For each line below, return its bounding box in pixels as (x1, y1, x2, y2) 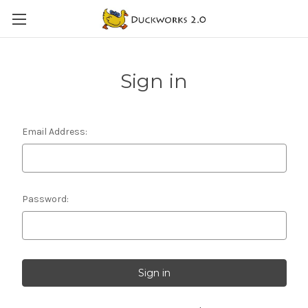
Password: (21, 193, 69, 205)
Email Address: (21, 126, 87, 137)
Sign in (120, 69, 188, 93)
